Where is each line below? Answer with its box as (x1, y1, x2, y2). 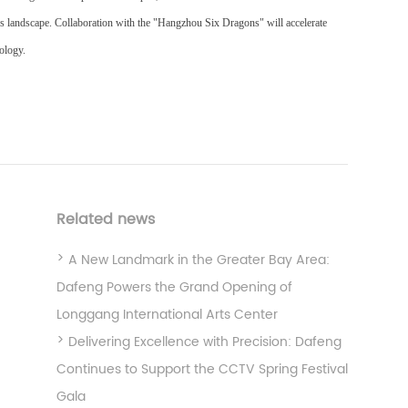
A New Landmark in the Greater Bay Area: (67, 249, 330, 270)
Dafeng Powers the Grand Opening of (56, 276, 292, 298)
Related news (56, 207, 155, 231)
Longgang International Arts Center (56, 303, 278, 325)
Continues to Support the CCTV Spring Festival (56, 358, 348, 380)
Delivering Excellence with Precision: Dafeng (67, 331, 342, 352)
